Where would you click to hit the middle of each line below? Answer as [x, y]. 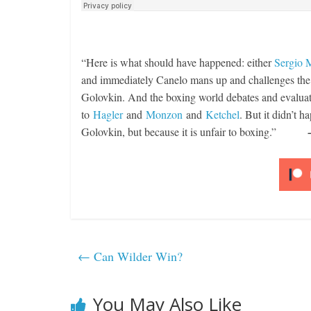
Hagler [108, 114]
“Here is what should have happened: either [178, 62]
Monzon [164, 114]
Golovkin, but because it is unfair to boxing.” [193, 132]
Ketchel [222, 114]
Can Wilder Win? [136, 256]
